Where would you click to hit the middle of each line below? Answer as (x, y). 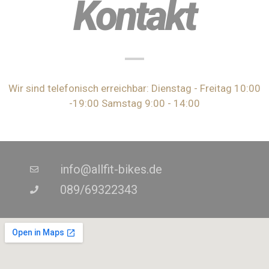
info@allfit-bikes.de (111, 169)
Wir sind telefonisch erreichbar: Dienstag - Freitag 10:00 (134, 88)
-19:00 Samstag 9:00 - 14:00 (134, 103)
